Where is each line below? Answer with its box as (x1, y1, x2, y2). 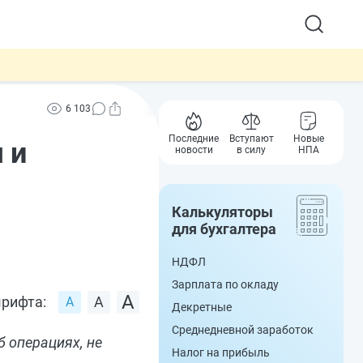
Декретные (172, 301, 232, 314)
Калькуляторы (172, 203, 273, 220)
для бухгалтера (172, 220, 276, 237)
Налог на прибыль (172, 346, 270, 359)
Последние (169, 133, 220, 144)
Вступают (228, 133, 274, 144)
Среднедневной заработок (172, 323, 314, 336)
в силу (237, 144, 266, 156)
